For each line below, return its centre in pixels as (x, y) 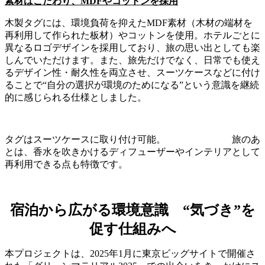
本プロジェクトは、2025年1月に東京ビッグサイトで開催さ (130, 253)
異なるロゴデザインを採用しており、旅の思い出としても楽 (132, 48)
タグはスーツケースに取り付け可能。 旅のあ (132, 139)
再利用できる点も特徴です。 (66, 164)
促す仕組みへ (132, 229)
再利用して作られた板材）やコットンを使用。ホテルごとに (132, 35)
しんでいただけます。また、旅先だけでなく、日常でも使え (132, 60)
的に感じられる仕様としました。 (76, 97)
